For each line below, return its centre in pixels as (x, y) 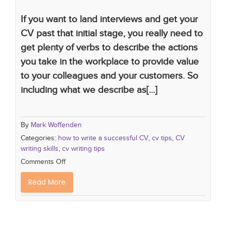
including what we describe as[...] (89, 89)
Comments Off (43, 161)
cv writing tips (83, 148)
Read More (47, 182)
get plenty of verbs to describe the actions (109, 47)
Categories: (39, 138)
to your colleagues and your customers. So (109, 75)
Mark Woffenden (56, 125)
